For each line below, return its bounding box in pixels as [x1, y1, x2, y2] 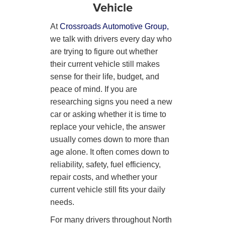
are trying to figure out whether [50, 47, 158, 56]
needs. [50, 197, 74, 206]
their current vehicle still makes [50, 59, 160, 68]
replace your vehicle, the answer [50, 122, 165, 131]
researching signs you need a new [50, 97, 172, 106]
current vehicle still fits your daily [50, 185, 165, 194]
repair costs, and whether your [50, 172, 157, 181]
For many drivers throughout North [50, 215, 172, 224]
